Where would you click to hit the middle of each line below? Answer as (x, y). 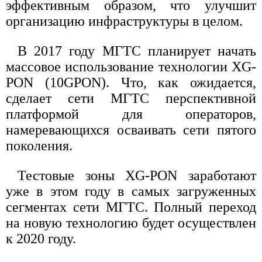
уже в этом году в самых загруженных (131, 192)
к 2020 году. (41, 239)
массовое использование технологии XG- (131, 67)
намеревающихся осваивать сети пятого (131, 130)
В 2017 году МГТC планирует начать (137, 51)
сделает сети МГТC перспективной (131, 99)
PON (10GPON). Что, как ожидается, (131, 83)
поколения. (39, 146)
